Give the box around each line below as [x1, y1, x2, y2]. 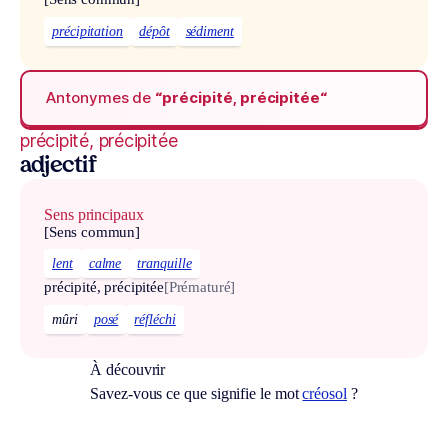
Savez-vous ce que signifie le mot [90, 385, 303, 403]
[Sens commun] [44, 223, 141, 240]
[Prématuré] [163, 279, 236, 296]
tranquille [137, 256, 192, 272]
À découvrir [90, 361, 166, 379]
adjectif [20, 155, 97, 177]
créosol [302, 385, 347, 403]
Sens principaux [44, 205, 144, 223]
